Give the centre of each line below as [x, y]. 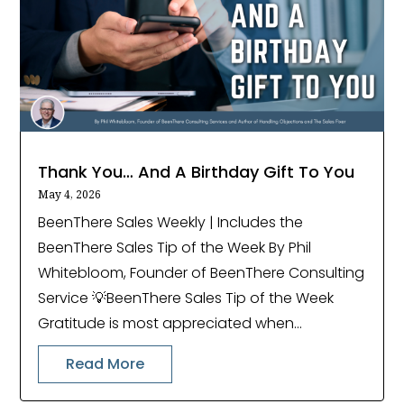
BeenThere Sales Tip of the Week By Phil [175, 247]
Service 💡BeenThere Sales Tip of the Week [186, 298]
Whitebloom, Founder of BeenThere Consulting [202, 272]
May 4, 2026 [70, 194]
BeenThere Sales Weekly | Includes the [171, 222]
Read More [106, 363]
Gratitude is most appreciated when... [170, 323]
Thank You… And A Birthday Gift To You [197, 171]
